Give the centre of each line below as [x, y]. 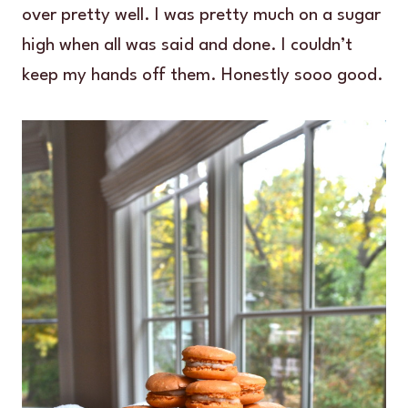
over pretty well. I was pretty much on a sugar [201, 16]
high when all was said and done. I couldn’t [187, 46]
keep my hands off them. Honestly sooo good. [203, 76]
